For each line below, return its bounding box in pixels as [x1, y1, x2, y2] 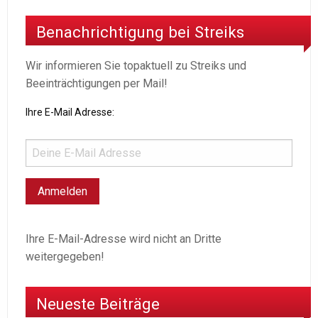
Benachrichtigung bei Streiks [36, 23, 244, 42]
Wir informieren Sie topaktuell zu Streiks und [26, 59, 246, 73]
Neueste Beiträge [36, 294, 160, 313]
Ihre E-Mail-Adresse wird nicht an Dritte [26, 232, 221, 246]
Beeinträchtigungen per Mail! [26, 77, 168, 91]
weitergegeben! [26, 250, 104, 264]
